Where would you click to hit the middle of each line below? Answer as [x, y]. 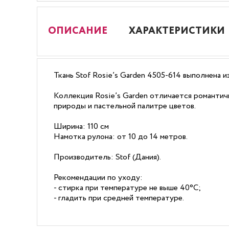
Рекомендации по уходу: [98, 178]
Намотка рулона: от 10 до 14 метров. [121, 137]
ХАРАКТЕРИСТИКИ [177, 31]
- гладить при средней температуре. [119, 198]
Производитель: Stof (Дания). [107, 157]
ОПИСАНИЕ [78, 31]
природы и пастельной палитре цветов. [125, 106]
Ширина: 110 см [81, 127]
